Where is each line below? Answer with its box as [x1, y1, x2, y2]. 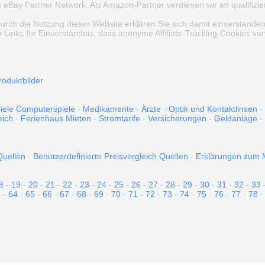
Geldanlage [214, 114, 257, 123]
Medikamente [83, 104, 134, 114]
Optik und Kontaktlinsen [169, 104, 257, 114]
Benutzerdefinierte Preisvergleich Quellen [33, 151, 188, 161]
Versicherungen [148, 114, 206, 123]
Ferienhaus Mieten [21, 114, 91, 123]
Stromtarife [99, 114, 140, 123]
